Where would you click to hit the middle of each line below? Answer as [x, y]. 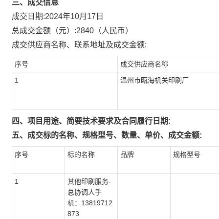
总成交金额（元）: [44, 31]
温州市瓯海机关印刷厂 [154, 80]
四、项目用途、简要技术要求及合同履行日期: [91, 121]
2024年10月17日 [74, 16]
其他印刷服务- [89, 181]
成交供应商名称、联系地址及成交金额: [79, 45]
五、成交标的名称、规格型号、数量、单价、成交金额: [107, 135]
